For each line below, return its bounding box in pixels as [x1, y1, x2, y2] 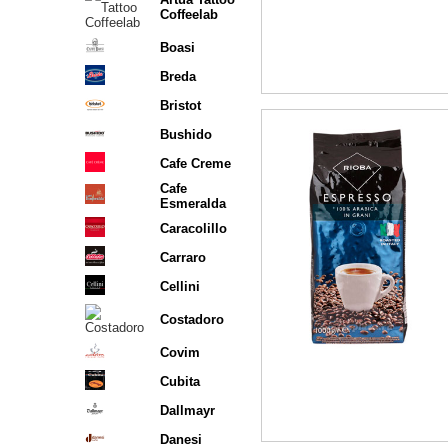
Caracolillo [160, 221, 227, 236]
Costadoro [160, 312, 224, 327]
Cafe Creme [160, 156, 231, 171]
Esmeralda [160, 196, 226, 211]
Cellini [160, 279, 200, 294]
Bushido [160, 127, 212, 142]
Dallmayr [160, 403, 215, 418]
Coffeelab [160, 7, 218, 22]
